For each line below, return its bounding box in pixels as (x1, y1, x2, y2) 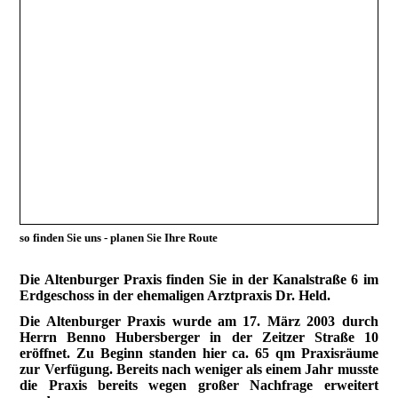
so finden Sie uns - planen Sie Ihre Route (20, 231, 219, 245)
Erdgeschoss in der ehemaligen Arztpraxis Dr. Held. (20, 287, 331, 303)
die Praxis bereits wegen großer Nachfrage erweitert (20, 377, 378, 393)
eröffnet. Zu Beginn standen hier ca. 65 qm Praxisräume (20, 345, 378, 361)
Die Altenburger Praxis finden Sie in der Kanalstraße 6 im (20, 271, 378, 287)
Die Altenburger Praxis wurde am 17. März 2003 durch (20, 313, 378, 329)
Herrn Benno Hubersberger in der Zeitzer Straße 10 (20, 329, 378, 345)
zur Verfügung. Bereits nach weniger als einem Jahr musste (20, 361, 378, 377)
